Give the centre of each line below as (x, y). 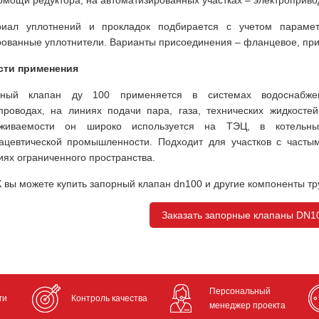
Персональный (240, 291)
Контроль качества (109, 298)
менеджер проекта (247, 305)
